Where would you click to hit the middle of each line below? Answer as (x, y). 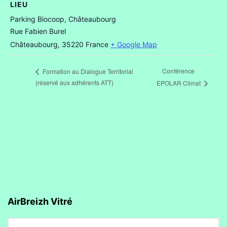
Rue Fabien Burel (38, 31)
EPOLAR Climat (180, 83)
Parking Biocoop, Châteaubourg (63, 19)
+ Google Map (134, 44)
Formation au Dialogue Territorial (87, 71)
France (97, 44)
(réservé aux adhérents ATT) (74, 82)
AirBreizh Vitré (40, 201)
